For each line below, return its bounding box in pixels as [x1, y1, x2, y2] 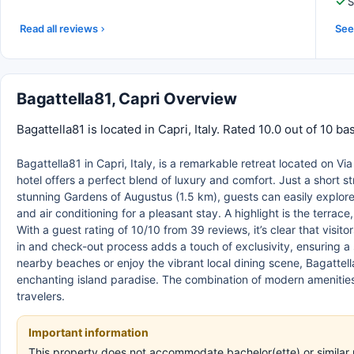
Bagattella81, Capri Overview [17, 89, 237, 108]
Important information [28, 326, 149, 339]
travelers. [17, 289, 65, 303]
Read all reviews [20, 22, 98, 35]
